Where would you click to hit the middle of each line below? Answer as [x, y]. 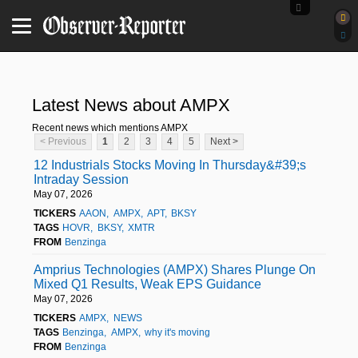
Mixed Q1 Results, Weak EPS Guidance [147, 284]
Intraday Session [81, 179]
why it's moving [177, 332]
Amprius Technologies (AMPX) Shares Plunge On [175, 269]
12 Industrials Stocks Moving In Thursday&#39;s [170, 165]
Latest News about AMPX [131, 105]
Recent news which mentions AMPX [110, 127]
